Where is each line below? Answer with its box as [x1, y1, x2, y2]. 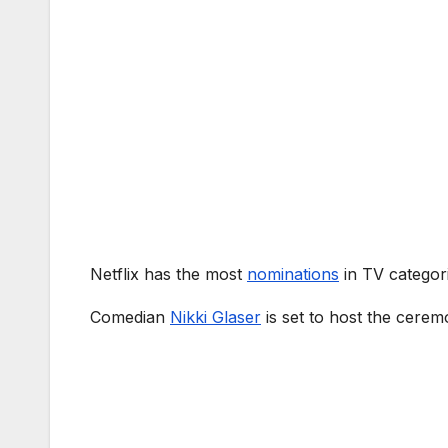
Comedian [90, 307, 170, 328]
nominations [247, 264, 339, 285]
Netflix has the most [90, 264, 247, 285]
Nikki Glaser [170, 307, 261, 328]
